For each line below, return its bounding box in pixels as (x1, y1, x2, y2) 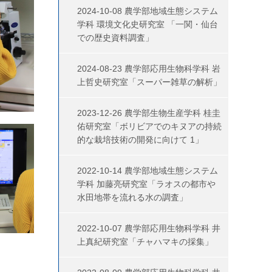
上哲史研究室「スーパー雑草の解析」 (77, 77, 222, 87)
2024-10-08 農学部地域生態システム (77, 6, 218, 16)
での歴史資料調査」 (77, 33, 154, 42)
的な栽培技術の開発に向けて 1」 (77, 135, 203, 144)
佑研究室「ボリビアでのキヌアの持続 (77, 121, 222, 131)
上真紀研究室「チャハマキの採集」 (77, 237, 213, 246)
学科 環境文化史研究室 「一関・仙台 (77, 19, 218, 29)
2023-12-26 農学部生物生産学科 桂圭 (77, 108, 220, 118)
